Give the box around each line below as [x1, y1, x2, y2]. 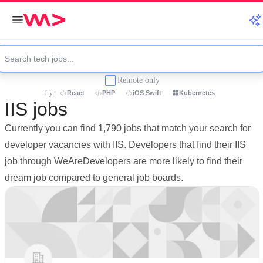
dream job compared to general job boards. [5, 173, 183, 183]
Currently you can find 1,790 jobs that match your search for [5, 123, 251, 133]
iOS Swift [133, 89, 161, 96]
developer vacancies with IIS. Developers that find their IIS [5, 140, 246, 150]
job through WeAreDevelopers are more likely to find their [5, 156, 242, 166]
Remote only [117, 75, 160, 85]
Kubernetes [179, 89, 215, 96]
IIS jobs [5, 99, 68, 120]
